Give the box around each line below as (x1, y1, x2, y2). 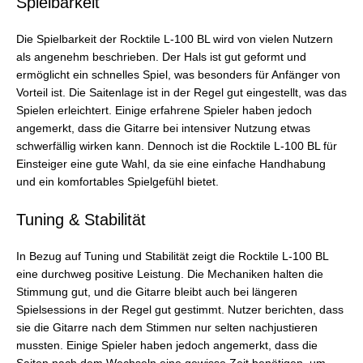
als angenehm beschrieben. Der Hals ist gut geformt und (16, 51, 306, 64)
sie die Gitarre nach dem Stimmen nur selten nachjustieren (16, 322, 318, 335)
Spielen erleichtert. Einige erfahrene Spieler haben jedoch (16, 105, 312, 117)
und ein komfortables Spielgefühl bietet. (16, 176, 219, 189)
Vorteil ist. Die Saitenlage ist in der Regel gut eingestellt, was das (16, 87, 347, 100)
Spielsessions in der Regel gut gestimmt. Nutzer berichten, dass (16, 304, 344, 317)
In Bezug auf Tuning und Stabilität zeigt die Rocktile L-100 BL (16, 250, 328, 263)
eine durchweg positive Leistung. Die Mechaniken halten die (16, 268, 323, 281)
